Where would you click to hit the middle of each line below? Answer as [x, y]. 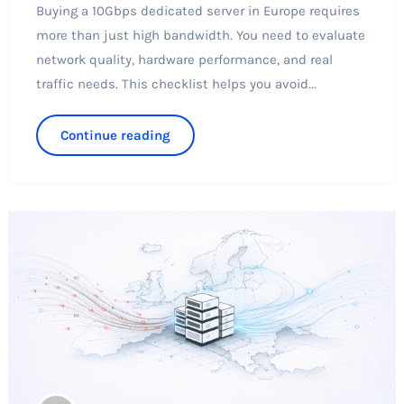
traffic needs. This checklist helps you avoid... [176, 84]
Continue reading [115, 136]
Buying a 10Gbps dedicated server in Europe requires [197, 11]
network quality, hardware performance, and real [184, 60]
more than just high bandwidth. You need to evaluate [200, 36]
